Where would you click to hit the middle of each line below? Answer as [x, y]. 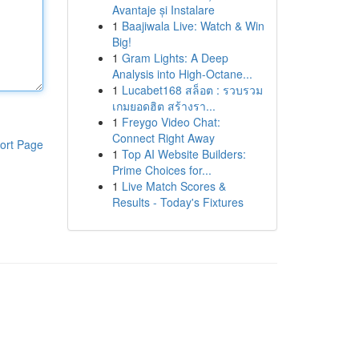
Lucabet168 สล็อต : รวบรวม [192, 90]
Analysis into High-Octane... [182, 74]
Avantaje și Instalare [163, 10]
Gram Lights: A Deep [175, 58]
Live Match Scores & [173, 186]
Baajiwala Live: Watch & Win [193, 26]
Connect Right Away [163, 138]
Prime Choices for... [161, 170]
